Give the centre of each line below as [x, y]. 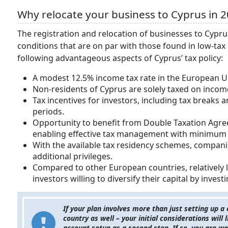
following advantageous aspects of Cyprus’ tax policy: [120, 58]
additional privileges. [73, 156]
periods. [48, 112]
